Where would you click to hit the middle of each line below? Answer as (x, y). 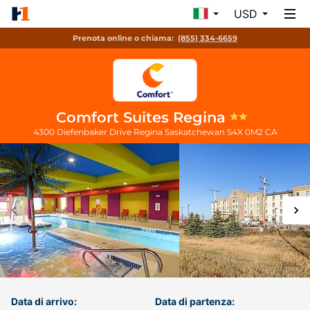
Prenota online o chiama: (123, 38)
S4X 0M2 (246, 132)
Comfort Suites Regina (143, 117)
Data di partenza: (195, 301)
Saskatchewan (195, 132)
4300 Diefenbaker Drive (83, 132)
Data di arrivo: (44, 301)
